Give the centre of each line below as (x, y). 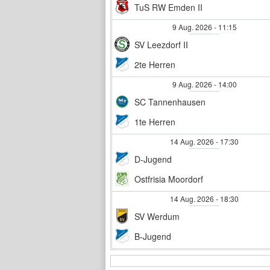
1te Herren (155, 121)
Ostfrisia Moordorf (169, 179)
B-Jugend (153, 236)
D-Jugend (153, 159)
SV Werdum (157, 216)
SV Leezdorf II (161, 44)
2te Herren (155, 64)
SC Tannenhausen (170, 102)
